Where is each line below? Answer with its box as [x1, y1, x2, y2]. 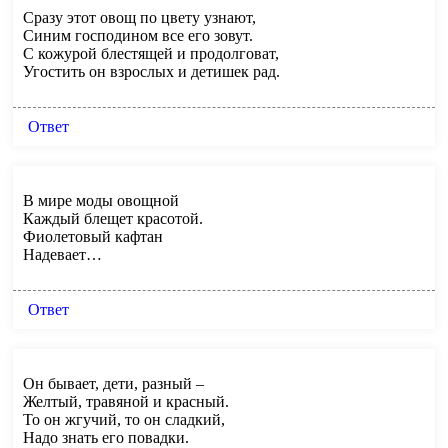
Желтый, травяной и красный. [23, 392, 229, 410]
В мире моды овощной [23, 191, 179, 209]
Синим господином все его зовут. [23, 26, 253, 44]
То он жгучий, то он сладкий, [23, 410, 225, 428]
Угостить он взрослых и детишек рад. [23, 62, 280, 80]
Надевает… [23, 245, 102, 263]
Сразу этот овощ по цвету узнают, [23, 8, 256, 26]
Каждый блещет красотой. [23, 209, 203, 227]
